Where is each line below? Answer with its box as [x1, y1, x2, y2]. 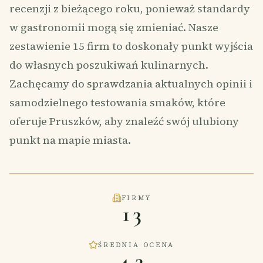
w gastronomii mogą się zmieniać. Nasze [9, 20, 218, 35]
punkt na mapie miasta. [9, 133, 131, 147]
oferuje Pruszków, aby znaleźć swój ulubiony [9, 114, 239, 129]
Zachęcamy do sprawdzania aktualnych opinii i [9, 76, 252, 91]
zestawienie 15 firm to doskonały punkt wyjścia [9, 39, 253, 53]
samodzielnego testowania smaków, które [9, 95, 225, 110]
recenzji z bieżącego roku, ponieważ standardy [9, 1, 250, 16]
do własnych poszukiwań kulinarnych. [9, 58, 208, 72]
